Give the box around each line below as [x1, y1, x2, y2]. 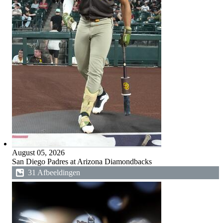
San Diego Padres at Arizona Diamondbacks [11, 157, 152, 166]
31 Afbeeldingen [27, 168, 80, 177]
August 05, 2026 [11, 148, 65, 157]
